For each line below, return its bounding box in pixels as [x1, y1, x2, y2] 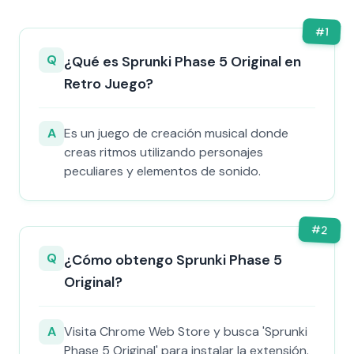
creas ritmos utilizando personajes [64, 144, 263, 160]
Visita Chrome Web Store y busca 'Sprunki [64, 323, 307, 340]
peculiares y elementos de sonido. [64, 163, 261, 179]
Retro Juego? [64, 74, 153, 93]
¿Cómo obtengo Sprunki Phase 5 [64, 250, 282, 269]
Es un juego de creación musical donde [64, 125, 288, 141]
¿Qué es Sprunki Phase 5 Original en [64, 52, 301, 71]
